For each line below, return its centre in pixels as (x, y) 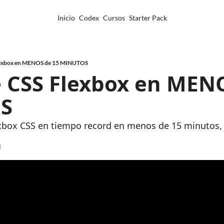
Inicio (66, 18)
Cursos (114, 18)
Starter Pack (148, 18)
